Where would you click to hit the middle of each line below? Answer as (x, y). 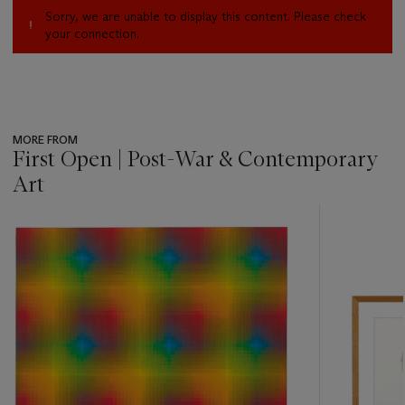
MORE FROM (45, 139)
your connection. (92, 33)
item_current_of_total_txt (85, 244)
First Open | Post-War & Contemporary (195, 158)
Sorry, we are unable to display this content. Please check (206, 16)
